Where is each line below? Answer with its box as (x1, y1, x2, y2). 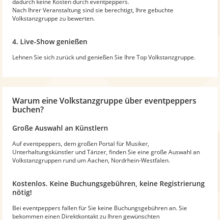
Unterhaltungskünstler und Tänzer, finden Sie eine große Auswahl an (12, 147, 200, 156)
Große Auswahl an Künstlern (12, 123, 108, 133)
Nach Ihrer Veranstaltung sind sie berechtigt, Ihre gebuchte (12, 5, 173, 14)
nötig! (12, 187, 32, 197)
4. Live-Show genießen (12, 36, 87, 46)
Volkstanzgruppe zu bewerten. (12, 14, 95, 23)
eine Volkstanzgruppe (42, 95, 123, 106)
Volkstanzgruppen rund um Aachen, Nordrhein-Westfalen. (12, 156, 170, 165)
